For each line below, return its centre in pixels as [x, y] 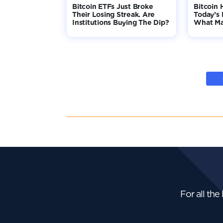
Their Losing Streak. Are [114, 14]
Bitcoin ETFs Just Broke [113, 6]
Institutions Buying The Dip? [121, 22]
